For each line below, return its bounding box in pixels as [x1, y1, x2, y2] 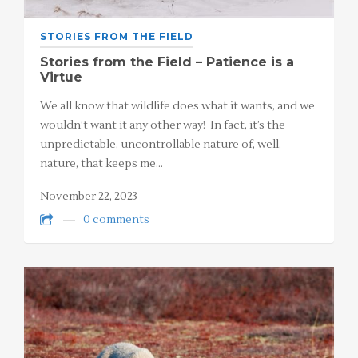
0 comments [83, 212, 149, 227]
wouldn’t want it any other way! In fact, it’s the [40, 118, 285, 133]
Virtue [40, 70, 82, 86]
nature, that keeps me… [40, 157, 163, 172]
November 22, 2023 [40, 189, 137, 205]
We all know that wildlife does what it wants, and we [40, 99, 315, 114]
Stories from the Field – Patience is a [40, 54, 294, 70]
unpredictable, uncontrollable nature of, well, [40, 137, 281, 153]
